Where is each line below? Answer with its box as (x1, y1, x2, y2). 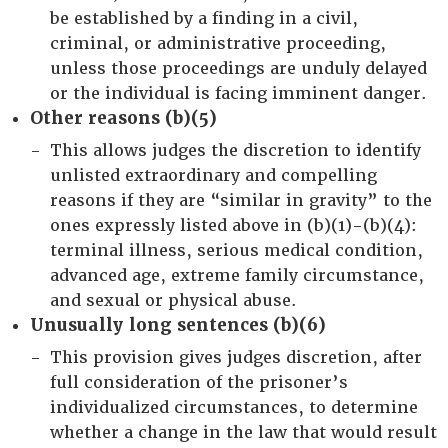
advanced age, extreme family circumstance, (50, 265, 424, 286)
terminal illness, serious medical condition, (50, 240, 423, 261)
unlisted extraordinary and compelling (50, 165, 377, 186)
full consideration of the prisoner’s (50, 372, 348, 393)
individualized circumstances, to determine (50, 397, 418, 418)
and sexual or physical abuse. (50, 290, 297, 311)
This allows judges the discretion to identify (50, 140, 421, 161)
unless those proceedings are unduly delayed (50, 58, 427, 79)
